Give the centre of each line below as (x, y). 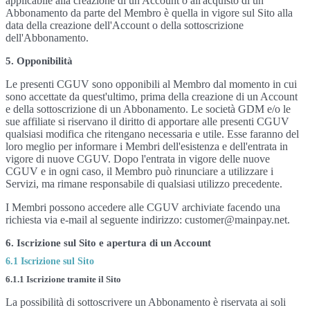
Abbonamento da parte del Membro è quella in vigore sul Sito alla (149, 13)
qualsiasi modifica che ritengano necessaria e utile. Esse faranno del (152, 134)
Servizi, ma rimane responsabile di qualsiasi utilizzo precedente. (144, 184)
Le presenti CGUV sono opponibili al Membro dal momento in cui (151, 84)
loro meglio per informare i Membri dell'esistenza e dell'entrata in (147, 146)
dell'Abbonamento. (47, 38)
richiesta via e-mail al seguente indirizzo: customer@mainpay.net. (148, 220)
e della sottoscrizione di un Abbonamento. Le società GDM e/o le (148, 109)
